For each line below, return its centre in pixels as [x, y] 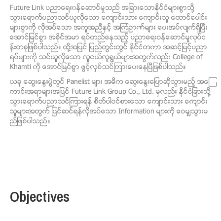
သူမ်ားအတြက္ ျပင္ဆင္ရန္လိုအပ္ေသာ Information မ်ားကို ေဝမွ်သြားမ [109, 112]
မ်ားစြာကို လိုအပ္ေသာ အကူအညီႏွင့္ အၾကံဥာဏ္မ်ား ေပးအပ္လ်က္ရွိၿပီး [109, 28]
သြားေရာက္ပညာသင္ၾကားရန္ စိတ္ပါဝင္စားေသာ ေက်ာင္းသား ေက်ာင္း [109, 102]
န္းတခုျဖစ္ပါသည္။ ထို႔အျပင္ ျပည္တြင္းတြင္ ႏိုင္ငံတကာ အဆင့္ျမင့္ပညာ [109, 48]
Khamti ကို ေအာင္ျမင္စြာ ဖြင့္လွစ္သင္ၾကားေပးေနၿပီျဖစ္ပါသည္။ [98, 68]
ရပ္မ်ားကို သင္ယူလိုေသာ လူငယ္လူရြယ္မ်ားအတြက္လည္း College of [106, 58]
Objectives [40, 196]
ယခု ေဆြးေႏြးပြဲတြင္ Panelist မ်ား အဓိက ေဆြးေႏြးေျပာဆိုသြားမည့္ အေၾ [110, 82]
